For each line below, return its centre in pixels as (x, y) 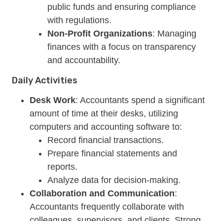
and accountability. (84, 60)
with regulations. (79, 20)
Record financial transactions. (106, 140)
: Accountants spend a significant (140, 100)
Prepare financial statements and (112, 153)
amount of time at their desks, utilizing (104, 113)
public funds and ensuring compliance (122, 7)
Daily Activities (45, 80)
